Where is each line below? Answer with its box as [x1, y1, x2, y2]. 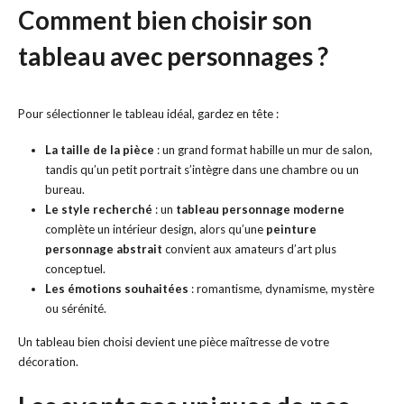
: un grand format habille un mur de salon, [153, 142, 372, 158]
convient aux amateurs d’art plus [161, 242, 336, 257]
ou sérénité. [44, 301, 106, 317]
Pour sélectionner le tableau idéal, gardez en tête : [18, 106, 279, 121]
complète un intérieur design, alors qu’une [44, 222, 266, 237]
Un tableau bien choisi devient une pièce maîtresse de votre [18, 335, 329, 350]
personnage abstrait [44, 242, 162, 257]
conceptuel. [44, 262, 106, 277]
